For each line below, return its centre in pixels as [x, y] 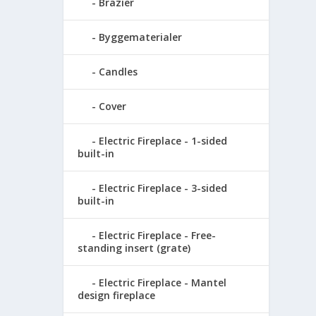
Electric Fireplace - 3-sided [163, 188]
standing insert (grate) [134, 248]
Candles [119, 71]
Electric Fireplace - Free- [158, 235]
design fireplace [117, 295]
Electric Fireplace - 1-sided [163, 140]
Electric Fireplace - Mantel [163, 282]
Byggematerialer [141, 37]
